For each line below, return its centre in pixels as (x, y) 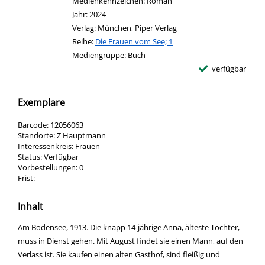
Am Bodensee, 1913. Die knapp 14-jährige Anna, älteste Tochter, (129, 227)
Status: (30, 157)
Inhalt (30, 207)
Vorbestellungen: (48, 168)
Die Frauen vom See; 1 (134, 42)
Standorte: (36, 136)
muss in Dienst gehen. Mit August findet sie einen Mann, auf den (130, 241)
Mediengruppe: (100, 55)
